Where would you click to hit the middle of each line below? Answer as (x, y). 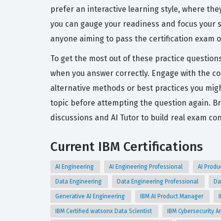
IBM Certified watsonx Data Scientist (104, 211)
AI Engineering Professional (147, 167)
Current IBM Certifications (127, 147)
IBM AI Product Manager (172, 196)
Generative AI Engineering (91, 196)
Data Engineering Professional (158, 182)
